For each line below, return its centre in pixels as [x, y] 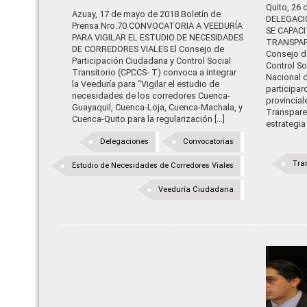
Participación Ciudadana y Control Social [151, 61]
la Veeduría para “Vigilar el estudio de [146, 84]
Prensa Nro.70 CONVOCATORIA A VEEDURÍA [157, 26]
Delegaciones [125, 142]
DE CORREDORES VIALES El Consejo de [148, 49]
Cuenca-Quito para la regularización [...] [148, 119]
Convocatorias [209, 142]
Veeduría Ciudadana [196, 189]
